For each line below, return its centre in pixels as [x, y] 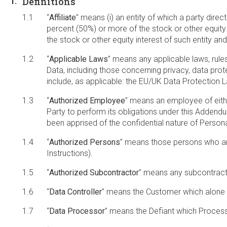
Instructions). [70, 153]
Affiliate [63, 17]
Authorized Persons [85, 142]
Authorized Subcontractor [94, 173]
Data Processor [77, 211]
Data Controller [75, 192]
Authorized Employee [87, 101]
